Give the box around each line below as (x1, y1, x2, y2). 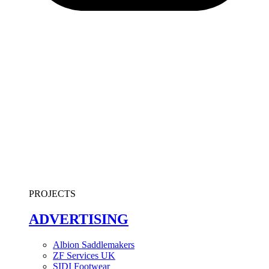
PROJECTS (29, 189, 76, 199)
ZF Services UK (53, 250, 115, 261)
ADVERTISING (29, 211, 128, 227)
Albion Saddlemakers (53, 239, 134, 250)
